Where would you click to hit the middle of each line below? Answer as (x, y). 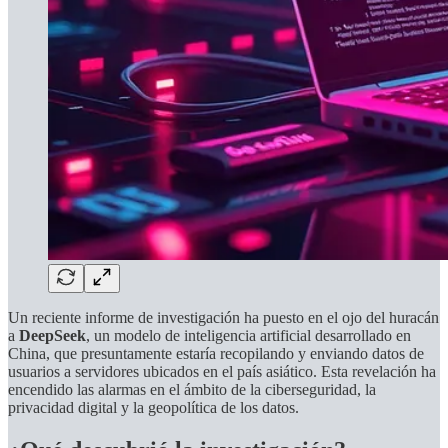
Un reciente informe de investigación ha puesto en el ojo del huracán (223, 317)
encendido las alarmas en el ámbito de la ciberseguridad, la (192, 389)
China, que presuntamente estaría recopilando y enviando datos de (216, 353)
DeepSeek (52, 335)
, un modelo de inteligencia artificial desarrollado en (248, 335)
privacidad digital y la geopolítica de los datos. (153, 407)
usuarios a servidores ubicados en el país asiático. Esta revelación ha (222, 371)
